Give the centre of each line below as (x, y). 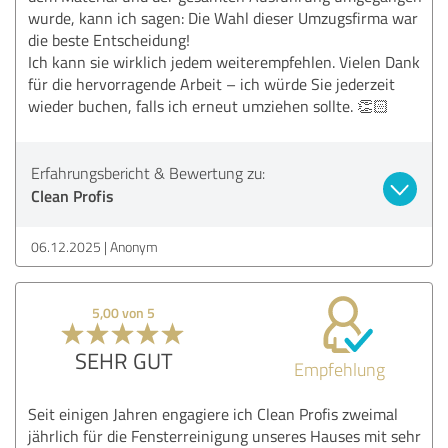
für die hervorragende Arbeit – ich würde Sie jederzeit (211, 83)
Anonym (134, 246)
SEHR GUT (123, 360)
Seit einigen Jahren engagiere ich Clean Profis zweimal (213, 413)
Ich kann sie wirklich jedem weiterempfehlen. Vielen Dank (224, 61)
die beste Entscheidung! (109, 39)
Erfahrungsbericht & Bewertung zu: (148, 172)
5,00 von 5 (124, 312)
